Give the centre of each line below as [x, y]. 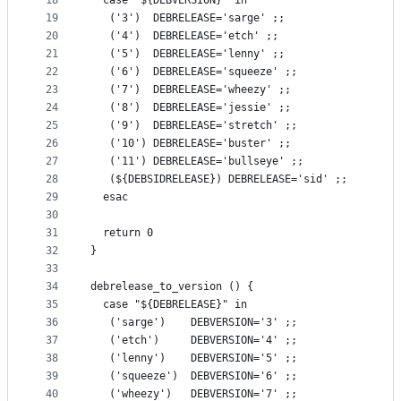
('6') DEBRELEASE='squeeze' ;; [194, 72]
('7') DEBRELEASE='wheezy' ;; [191, 90]
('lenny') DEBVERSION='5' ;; [194, 358]
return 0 [122, 233]
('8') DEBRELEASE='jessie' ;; [191, 108]
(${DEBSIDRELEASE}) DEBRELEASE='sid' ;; [219, 179]
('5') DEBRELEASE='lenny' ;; [188, 54]
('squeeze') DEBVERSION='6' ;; [194, 376]
